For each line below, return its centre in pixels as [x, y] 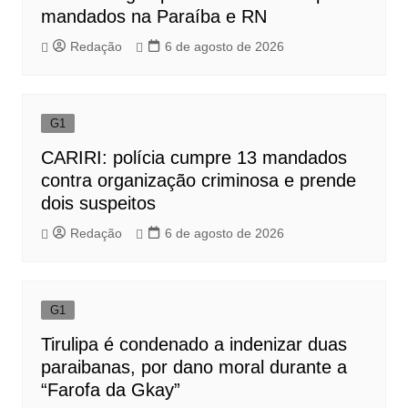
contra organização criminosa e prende [198, 180]
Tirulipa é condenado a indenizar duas [194, 344]
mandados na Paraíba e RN [153, 16]
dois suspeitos [98, 203]
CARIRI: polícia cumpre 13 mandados [194, 157]
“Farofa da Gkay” [110, 389]
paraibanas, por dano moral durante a [194, 367]
